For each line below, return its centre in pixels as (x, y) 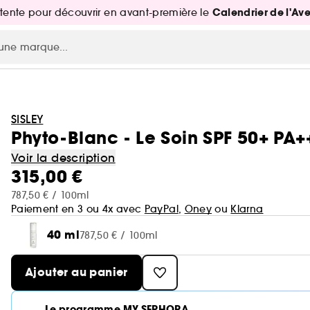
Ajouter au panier (76, 272)
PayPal (161, 209)
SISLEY (27, 119)
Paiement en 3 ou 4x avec (78, 209)
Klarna (247, 209)
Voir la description (63, 158)
